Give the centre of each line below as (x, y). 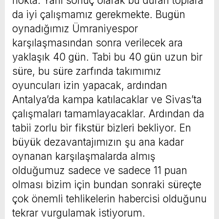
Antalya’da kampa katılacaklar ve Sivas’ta (107, 99)
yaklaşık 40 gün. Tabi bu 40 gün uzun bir (107, 57)
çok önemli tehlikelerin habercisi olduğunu (109, 198)
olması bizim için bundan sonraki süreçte (107, 184)
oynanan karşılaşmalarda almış (84, 156)
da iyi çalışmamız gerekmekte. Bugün (99, 14)
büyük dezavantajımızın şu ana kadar (98, 142)
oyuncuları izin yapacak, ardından (90, 85)
